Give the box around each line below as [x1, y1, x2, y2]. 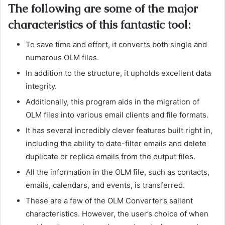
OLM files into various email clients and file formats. [26, 110, 208, 120]
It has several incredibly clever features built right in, [26, 126, 212, 135]
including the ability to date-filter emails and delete [26, 139, 206, 148]
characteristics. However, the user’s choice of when [26, 209, 208, 218]
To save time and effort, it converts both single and [26, 40, 207, 49]
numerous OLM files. [26, 53, 99, 62]
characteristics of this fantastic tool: [8, 17, 191, 32]
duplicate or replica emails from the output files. [26, 152, 195, 161]
